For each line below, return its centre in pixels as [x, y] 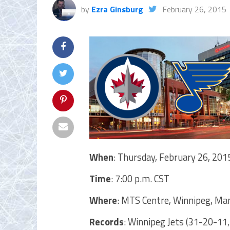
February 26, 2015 [194, 9]
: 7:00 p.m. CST [140, 179]
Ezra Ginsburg [117, 9]
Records [107, 222]
